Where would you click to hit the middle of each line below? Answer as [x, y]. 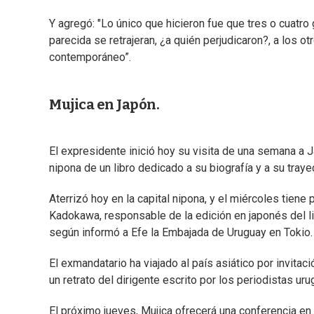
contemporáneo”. [90, 57]
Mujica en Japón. [104, 105]
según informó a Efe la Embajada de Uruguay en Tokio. [181, 233]
